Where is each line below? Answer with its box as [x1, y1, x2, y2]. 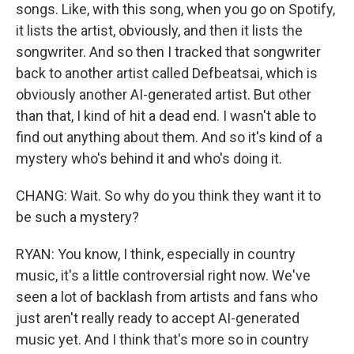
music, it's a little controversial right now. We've [16, 267, 311, 284]
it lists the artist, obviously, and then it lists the [16, 22, 303, 39]
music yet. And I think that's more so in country [16, 331, 309, 348]
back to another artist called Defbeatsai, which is [16, 65, 318, 81]
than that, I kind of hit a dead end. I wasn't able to [16, 107, 316, 124]
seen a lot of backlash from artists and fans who [16, 288, 318, 305]
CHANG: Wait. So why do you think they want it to [16, 187, 321, 204]
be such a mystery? [16, 209, 139, 225]
